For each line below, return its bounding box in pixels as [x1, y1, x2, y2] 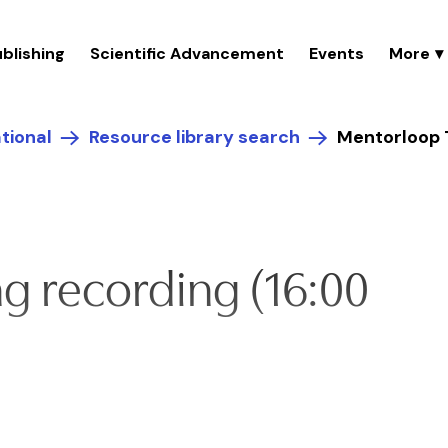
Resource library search [89, 125, 300, 149]
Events [309, 43, 364, 64]
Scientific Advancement [90, 43, 284, 64]
